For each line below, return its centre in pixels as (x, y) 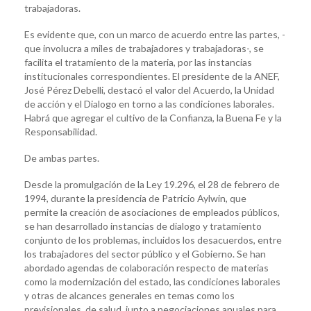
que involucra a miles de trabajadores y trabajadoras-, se (144, 48)
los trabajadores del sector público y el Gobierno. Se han (145, 253)
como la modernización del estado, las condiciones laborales (152, 281)
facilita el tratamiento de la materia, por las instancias (138, 62)
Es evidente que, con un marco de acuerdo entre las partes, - (155, 34)
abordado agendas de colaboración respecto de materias (146, 267)
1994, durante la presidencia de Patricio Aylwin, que (135, 198)
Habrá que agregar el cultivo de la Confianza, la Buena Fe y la (153, 117)
